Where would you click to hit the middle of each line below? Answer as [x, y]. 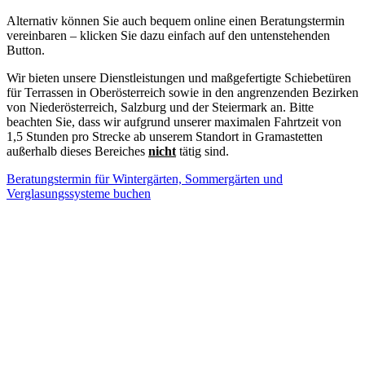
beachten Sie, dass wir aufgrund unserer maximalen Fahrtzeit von [174, 122]
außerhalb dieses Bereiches [77, 152]
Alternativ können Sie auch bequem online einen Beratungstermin [176, 21]
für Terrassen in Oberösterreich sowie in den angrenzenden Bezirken [182, 93]
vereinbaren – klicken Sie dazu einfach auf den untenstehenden [168, 36]
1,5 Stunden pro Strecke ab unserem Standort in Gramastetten [165, 137]
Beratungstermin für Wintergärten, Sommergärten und [145, 179]
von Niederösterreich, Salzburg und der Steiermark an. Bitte [160, 108]
